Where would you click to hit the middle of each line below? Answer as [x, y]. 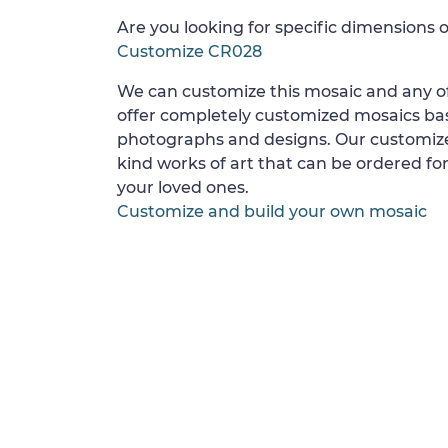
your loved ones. [183, 187]
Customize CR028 [189, 51]
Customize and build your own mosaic [272, 211]
